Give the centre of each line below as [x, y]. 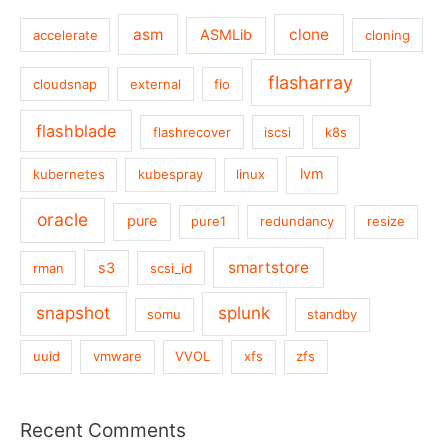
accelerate [65, 34]
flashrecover [192, 131]
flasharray [311, 82]
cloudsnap [64, 83]
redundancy [296, 221]
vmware [118, 356]
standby [332, 314]
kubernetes [68, 174]
